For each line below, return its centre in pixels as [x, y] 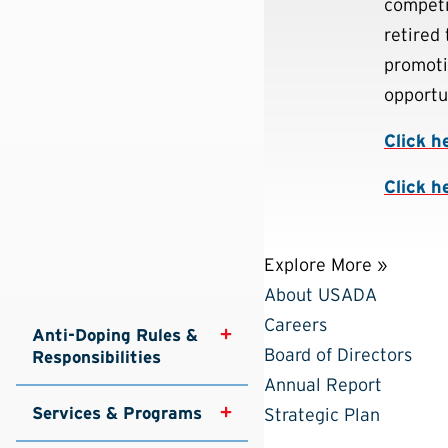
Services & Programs [117, 412]
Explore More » [325, 264]
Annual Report [323, 384]
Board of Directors [338, 354]
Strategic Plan [322, 414]
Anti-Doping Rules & [117, 334]
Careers [295, 324]
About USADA [320, 294]
